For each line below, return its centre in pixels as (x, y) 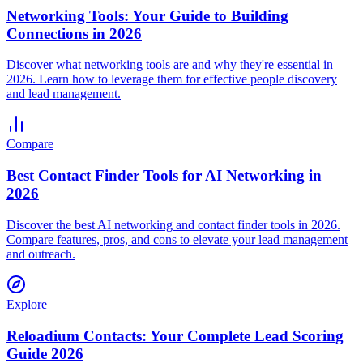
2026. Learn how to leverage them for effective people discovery (172, 79)
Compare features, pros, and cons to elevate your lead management (177, 239)
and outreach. (41, 254)
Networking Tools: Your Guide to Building (147, 15)
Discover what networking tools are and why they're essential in (170, 65)
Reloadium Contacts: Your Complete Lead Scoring (175, 335)
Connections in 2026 (74, 33)
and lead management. (64, 94)
